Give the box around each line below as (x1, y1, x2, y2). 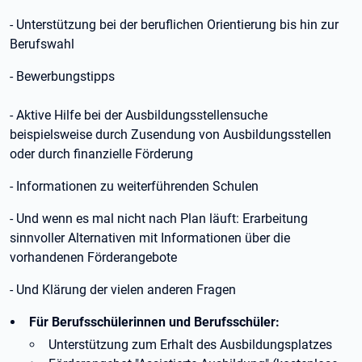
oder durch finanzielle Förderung (10, 146, 193, 162)
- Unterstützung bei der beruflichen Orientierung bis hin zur (10, 17, 339, 32)
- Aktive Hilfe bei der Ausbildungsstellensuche (10, 107, 267, 123)
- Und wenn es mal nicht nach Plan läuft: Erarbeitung (10, 211, 308, 226)
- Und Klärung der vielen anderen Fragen (10, 282, 236, 297)
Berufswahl (10, 36, 74, 52)
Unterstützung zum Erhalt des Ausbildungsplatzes (48, 337, 332, 352)
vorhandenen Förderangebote (10, 250, 177, 265)
